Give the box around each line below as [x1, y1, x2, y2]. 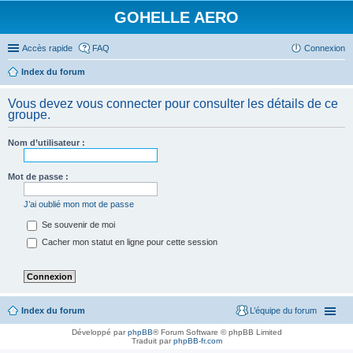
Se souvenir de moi [39, 220, 115, 230]
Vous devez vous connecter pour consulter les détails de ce [8, 97, 338, 110]
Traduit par [131, 336, 173, 346]
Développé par [71, 328, 128, 337]
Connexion [304, 43, 345, 53]
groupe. [8, 108, 50, 121]
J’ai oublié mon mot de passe [24, 199, 134, 209]
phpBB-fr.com [173, 336, 222, 346]
